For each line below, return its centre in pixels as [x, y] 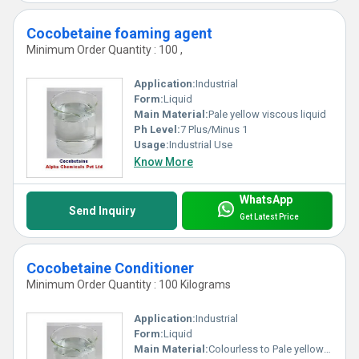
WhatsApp [266, 200]
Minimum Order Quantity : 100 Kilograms [129, 284]
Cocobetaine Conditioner [110, 268]
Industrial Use [201, 144]
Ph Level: [157, 129]
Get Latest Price [269, 217]
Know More [163, 161]
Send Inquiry [102, 210]
